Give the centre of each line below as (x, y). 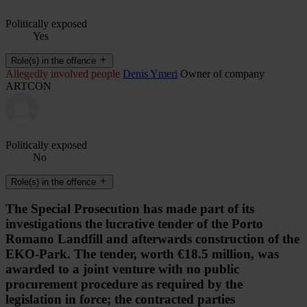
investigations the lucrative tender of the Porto (134, 224)
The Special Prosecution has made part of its (130, 209)
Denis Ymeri (150, 73)
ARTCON (28, 86)
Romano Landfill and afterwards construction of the (152, 239)
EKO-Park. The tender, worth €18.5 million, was (142, 254)
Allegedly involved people (63, 73)
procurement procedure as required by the (124, 284)
